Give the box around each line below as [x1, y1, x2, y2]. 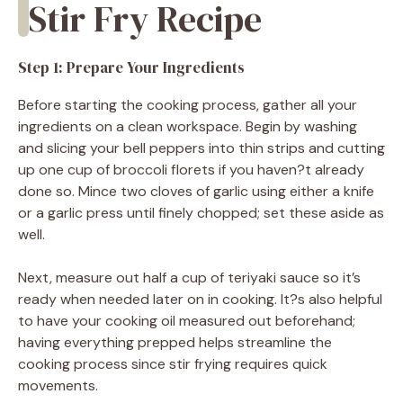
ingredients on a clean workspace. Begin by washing [18, 116, 357, 136]
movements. [18, 375, 98, 395]
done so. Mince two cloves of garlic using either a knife [18, 181, 374, 201]
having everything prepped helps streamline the [18, 332, 332, 352]
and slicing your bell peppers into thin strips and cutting [18, 138, 385, 157]
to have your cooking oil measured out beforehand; [18, 310, 355, 330]
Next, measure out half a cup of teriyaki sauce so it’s [18, 267, 361, 287]
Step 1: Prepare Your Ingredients [18, 56, 245, 78]
